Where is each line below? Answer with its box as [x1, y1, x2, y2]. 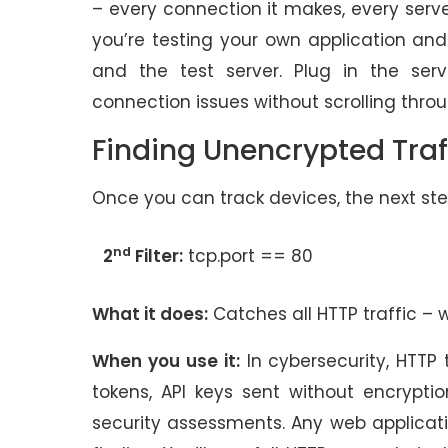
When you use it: [92, 348, 240, 373]
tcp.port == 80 [182, 244, 318, 269]
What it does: [92, 301, 208, 326]
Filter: [130, 244, 183, 269]
